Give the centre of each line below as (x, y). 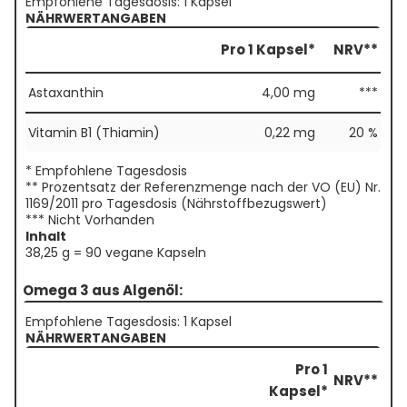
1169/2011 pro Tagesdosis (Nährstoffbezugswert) (176, 204)
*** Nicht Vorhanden (90, 220)
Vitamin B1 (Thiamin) (94, 133)
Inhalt (46, 237)
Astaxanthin (66, 93)
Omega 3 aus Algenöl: (103, 291)
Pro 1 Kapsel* (268, 50)
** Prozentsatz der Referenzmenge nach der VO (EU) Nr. (203, 188)
